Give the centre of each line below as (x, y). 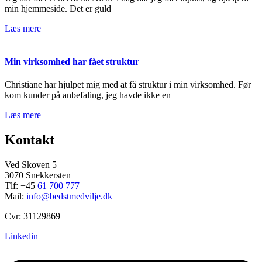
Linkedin (21, 236)
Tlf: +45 (21, 185)
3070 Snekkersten (38, 175)
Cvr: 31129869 (32, 216)
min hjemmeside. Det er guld (58, 8)
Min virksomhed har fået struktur (72, 61)
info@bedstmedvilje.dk (69, 196)
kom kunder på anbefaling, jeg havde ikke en (88, 95)
